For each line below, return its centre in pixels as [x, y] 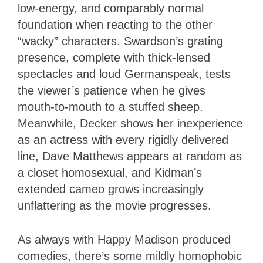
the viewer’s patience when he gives [112, 90]
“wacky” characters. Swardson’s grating [120, 41]
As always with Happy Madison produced [124, 239]
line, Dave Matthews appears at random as [130, 156]
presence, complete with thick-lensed [114, 57]
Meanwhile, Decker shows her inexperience [130, 123]
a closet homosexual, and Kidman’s [110, 172]
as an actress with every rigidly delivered [123, 139]
